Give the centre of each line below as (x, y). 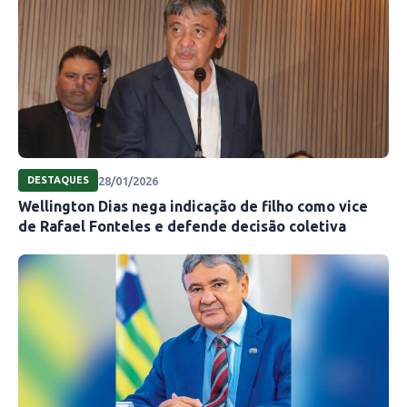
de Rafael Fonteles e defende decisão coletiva (182, 227)
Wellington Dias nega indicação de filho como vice (193, 207)
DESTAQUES (58, 180)
